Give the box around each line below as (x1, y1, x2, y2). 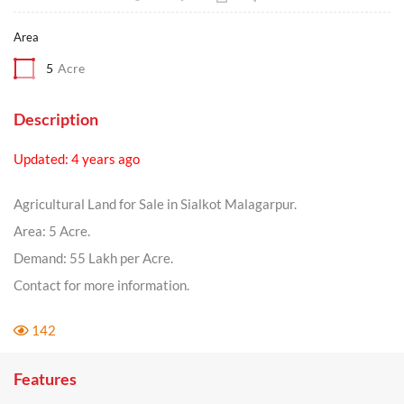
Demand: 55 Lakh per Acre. (14, 250, 173, 266)
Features (14, 369, 77, 389)
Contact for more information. (14, 277, 189, 293)
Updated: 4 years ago (14, 151, 140, 167)
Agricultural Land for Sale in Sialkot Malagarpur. (14, 196, 297, 212)
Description (14, 109, 98, 129)
